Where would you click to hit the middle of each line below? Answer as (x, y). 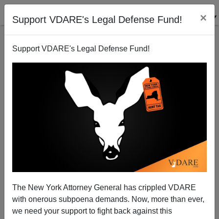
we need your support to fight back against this (92, 211)
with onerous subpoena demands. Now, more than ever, (108, 199)
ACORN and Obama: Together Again (109, 98)
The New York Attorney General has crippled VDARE (104, 187)
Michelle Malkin (109, 167)
